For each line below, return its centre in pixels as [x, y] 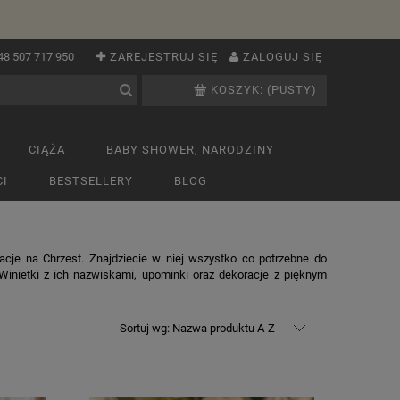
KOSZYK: [237, 90]
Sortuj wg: [146, 328]
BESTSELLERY [91, 181]
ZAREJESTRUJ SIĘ [164, 57]
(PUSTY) [292, 90]
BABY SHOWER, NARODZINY [190, 150]
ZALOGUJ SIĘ [283, 57]
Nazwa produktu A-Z [223, 328]
